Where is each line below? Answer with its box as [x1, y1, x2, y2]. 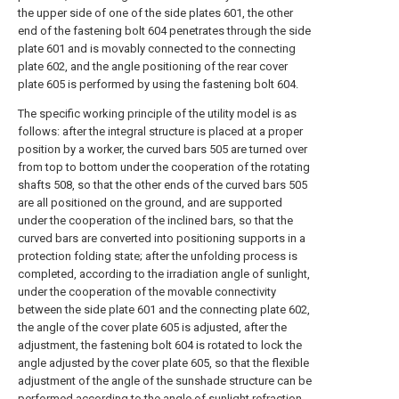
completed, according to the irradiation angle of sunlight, [18, 267, 310, 281]
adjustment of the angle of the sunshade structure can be [18, 374, 312, 387]
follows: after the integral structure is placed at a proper [18, 125, 303, 138]
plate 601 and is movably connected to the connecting [18, 42, 296, 55]
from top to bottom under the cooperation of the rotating [18, 160, 310, 174]
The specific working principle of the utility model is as [18, 107, 297, 120]
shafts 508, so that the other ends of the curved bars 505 [18, 178, 307, 191]
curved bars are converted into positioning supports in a [18, 232, 305, 245]
